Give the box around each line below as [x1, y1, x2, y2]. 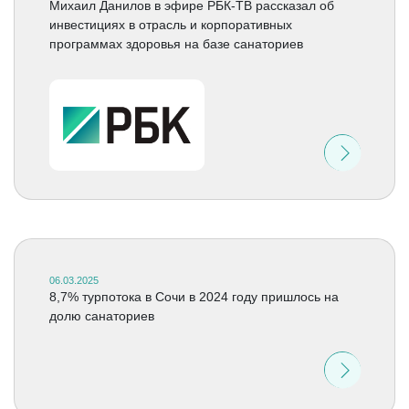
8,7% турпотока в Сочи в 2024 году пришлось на [48, 289, 339, 304]
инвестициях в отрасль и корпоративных [48, 17, 292, 32]
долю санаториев [48, 309, 154, 323]
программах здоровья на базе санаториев [48, 37, 303, 51]
